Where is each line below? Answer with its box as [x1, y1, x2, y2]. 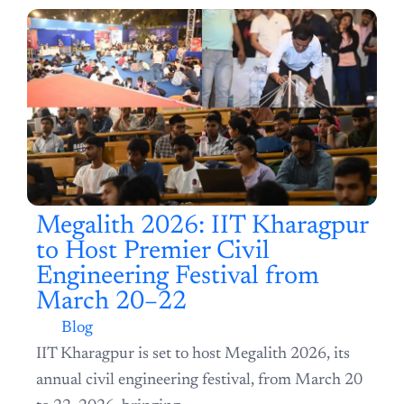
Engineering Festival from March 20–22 [36, 285, 264, 301]
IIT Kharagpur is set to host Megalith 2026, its [36, 331, 350, 348]
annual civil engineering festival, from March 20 [36, 357, 363, 374]
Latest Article [143, 22, 261, 45]
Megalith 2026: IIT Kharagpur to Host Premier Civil [36, 271, 334, 287]
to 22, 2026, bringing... [36, 383, 190, 400]
